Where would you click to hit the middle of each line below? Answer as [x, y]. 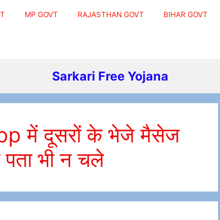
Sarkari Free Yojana [110, 76]
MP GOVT [41, 14]
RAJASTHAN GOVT [111, 14]
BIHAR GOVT [186, 14]
